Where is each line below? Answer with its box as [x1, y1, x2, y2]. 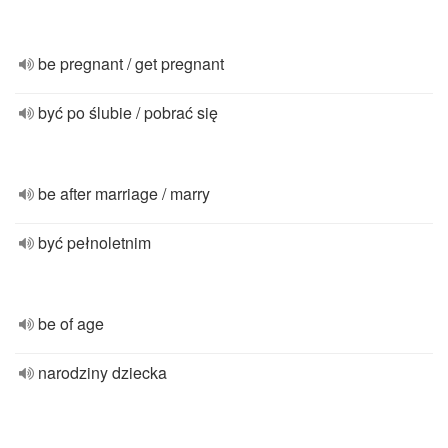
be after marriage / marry [38, 182, 210, 205]
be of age [38, 312, 104, 335]
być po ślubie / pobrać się [38, 101, 218, 124]
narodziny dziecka [38, 361, 167, 384]
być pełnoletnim [38, 231, 151, 254]
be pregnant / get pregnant [38, 52, 224, 75]
